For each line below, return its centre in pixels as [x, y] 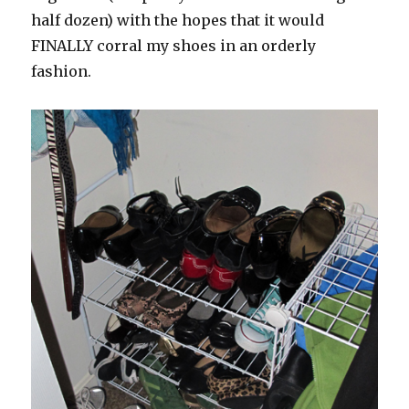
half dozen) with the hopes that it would [178, 20]
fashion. [62, 71]
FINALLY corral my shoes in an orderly [174, 45]
